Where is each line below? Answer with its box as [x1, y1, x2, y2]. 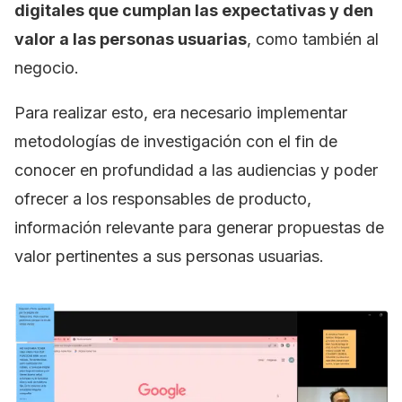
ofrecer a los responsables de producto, [14, 189, 311, 208]
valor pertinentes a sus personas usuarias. [14, 247, 324, 266]
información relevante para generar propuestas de [14, 218, 384, 237]
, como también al [247, 30, 379, 48]
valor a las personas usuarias [14, 30, 247, 48]
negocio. [14, 58, 79, 77]
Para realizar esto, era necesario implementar [14, 103, 347, 122]
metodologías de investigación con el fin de [14, 132, 337, 151]
